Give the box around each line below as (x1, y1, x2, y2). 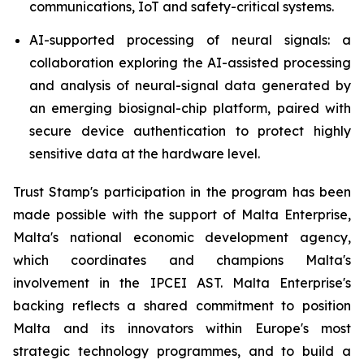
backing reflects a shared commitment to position (13, 297, 351, 314)
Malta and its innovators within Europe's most (13, 319, 351, 336)
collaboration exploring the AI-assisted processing (29, 54, 351, 71)
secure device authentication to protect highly (29, 122, 351, 139)
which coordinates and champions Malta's (13, 251, 351, 268)
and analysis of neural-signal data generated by (29, 76, 351, 93)
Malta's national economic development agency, (13, 228, 351, 245)
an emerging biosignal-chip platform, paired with (29, 99, 351, 116)
